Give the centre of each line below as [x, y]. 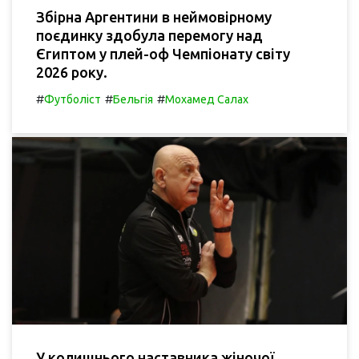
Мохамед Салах [207, 99]
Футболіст [73, 99]
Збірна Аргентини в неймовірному [154, 16]
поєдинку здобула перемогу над [149, 35]
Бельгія [133, 99]
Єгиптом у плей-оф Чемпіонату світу [163, 53]
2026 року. [72, 72]
